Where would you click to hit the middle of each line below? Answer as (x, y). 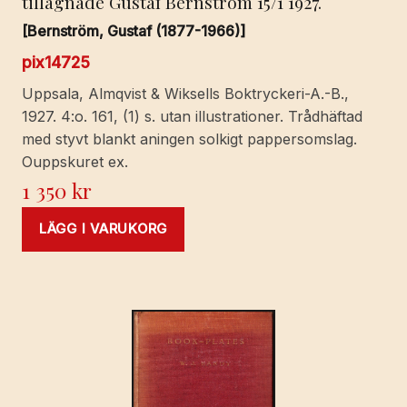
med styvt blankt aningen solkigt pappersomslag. (189, 139)
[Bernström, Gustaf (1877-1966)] (134, 31)
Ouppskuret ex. (75, 162)
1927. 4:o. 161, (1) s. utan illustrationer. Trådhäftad (192, 117)
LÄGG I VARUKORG (104, 229)
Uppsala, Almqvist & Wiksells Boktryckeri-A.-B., (185, 94)
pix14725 (56, 63)
